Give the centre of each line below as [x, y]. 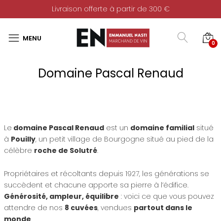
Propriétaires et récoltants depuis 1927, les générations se [106, 173]
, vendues [115, 207]
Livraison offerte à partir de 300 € [110, 9]
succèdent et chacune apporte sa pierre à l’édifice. [96, 185]
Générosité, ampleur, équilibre [61, 196]
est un [117, 128]
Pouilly [23, 139]
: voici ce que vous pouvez [166, 196]
